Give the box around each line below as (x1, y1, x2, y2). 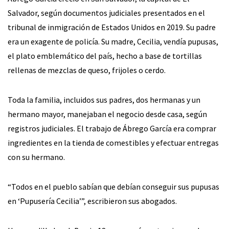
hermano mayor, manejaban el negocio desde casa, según (8, 108, 207, 119)
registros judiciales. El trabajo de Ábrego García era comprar (8, 123, 216, 133)
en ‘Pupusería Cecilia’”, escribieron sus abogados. (8, 195, 177, 206)
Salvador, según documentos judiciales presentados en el (8, 7, 205, 18)
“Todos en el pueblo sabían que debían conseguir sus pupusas (8, 181, 219, 192)
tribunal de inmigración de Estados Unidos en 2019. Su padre (8, 21, 216, 32)
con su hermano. (8, 151, 65, 162)
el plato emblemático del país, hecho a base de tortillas (8, 50, 202, 61)
